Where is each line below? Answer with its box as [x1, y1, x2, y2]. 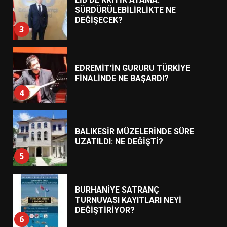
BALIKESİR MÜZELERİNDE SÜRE [74, 127, 194, 137]
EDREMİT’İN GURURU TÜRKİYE [74, 63, 190, 73]
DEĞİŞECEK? [74, 15, 123, 25]
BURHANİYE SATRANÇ [74, 185, 159, 195]
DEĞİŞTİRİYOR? [74, 205, 135, 215]
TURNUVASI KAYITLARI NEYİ [74, 195, 181, 205]
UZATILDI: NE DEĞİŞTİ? [74, 137, 163, 147]
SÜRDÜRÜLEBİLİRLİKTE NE [74, 5, 176, 15]
